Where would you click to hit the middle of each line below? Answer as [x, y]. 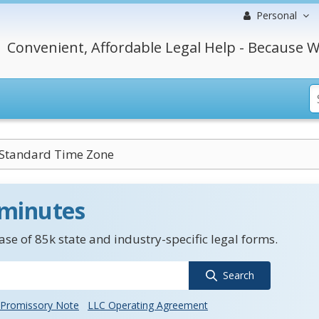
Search [238, 275]
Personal [277, 15]
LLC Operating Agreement [148, 305]
